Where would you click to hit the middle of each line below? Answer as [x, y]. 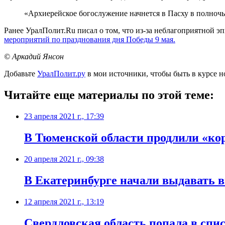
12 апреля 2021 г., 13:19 [64, 201]
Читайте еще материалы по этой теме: [109, 95]
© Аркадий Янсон [34, 57]
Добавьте [21, 74]
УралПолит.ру [61, 74]
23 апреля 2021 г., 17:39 [64, 117]
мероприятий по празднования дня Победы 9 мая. [90, 40]
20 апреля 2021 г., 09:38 [64, 159]
